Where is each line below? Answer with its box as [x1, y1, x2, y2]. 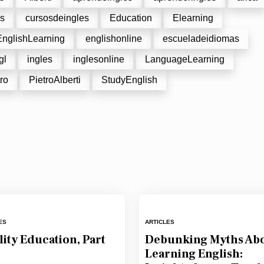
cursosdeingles [25, 13, 89, 23]
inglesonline [73, 54, 124, 64]
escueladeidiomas [163, 34, 239, 44]
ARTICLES [144, 219, 174, 225]
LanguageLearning [145, 54, 225, 64]
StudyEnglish [101, 75, 157, 85]
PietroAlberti [29, 75, 81, 85]
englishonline [85, 34, 142, 44]
